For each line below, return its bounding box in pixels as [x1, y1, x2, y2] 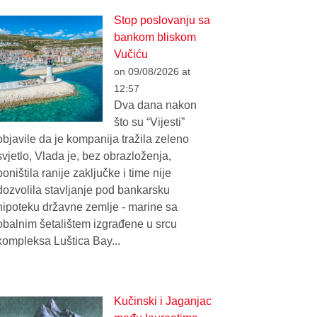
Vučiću [114, 48, 149, 61]
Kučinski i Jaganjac [114, 294, 212, 307]
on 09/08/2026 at [114, 66, 191, 78]
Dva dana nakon [114, 99, 197, 112]
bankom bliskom [114, 31, 197, 44]
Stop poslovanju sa [114, 14, 211, 27]
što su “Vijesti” [114, 116, 185, 129]
